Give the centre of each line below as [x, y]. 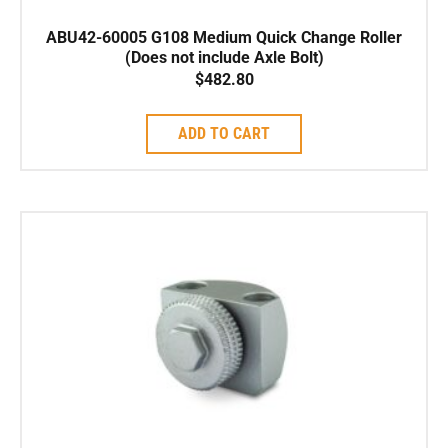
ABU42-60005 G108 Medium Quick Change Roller [224, 38]
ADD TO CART [224, 134]
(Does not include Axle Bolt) [224, 58]
